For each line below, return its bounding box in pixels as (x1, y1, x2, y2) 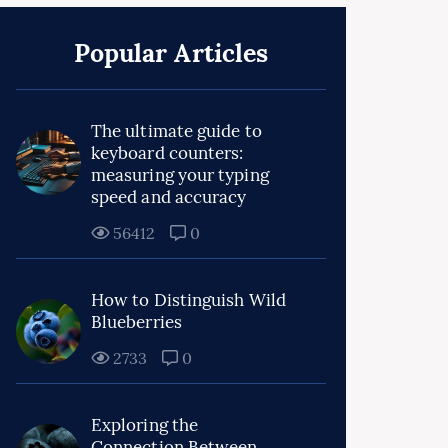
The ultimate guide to (91, 120, 262, 142)
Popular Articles (73, 37, 269, 69)
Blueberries (91, 311, 182, 333)
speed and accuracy (91, 186, 247, 208)
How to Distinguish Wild (91, 289, 286, 311)
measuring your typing (91, 164, 269, 186)
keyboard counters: (91, 142, 244, 164)
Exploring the (91, 414, 199, 436)
